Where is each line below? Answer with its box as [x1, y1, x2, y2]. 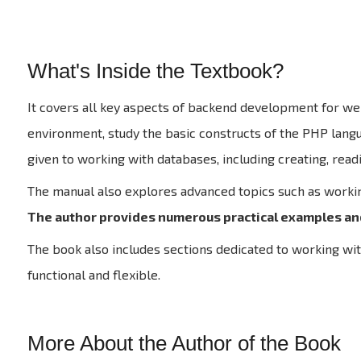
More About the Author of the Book [27, 332, 341, 355]
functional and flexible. [27, 267, 160, 282]
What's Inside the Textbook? [27, 60, 284, 82]
